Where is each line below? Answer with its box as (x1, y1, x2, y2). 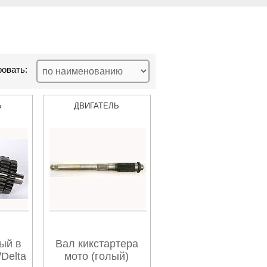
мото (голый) (64, 250, 129, 262)
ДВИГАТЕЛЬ (74, 101, 120, 110)
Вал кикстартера (55, 238, 138, 250)
